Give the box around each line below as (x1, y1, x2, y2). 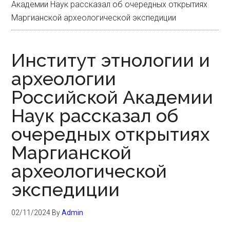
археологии (11, 68, 117, 89)
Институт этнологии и (11, 49, 210, 71)
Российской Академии (11, 86, 214, 108)
